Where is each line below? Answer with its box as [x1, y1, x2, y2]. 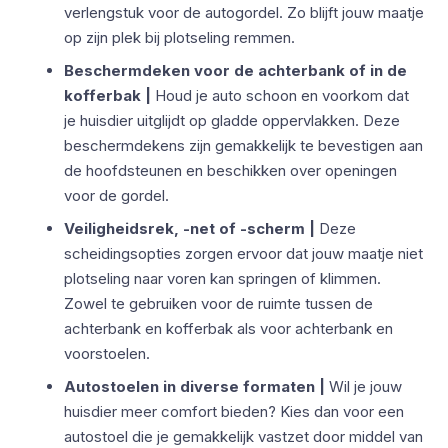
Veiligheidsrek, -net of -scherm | [64, 218, 315, 238]
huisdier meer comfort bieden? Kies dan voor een [64, 401, 404, 421]
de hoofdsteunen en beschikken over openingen [64, 160, 397, 180]
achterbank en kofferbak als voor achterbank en [64, 318, 393, 338]
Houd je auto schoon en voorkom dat [151, 85, 409, 105]
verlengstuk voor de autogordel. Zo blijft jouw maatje [64, 2, 424, 22]
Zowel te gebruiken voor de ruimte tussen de [64, 293, 373, 313]
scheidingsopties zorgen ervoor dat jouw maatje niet [64, 243, 423, 263]
